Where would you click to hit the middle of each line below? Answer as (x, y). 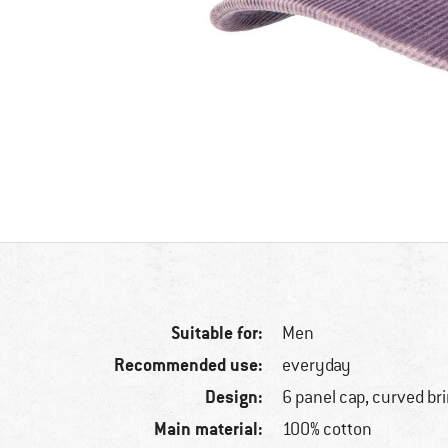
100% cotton (327, 429)
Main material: (209, 429)
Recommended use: (189, 365)
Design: (234, 397)
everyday (317, 365)
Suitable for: (217, 333)
